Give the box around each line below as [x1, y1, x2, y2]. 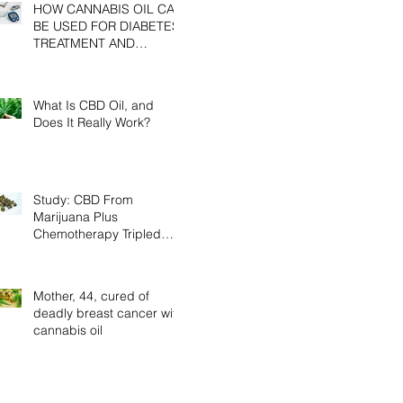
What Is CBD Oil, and [33, 97, 154, 113]
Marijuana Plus [33, 209, 118, 225]
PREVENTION [33, 52, 112, 68]
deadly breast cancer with [33, 305, 184, 321]
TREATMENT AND [33, 35, 135, 51]
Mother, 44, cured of [33, 288, 149, 304]
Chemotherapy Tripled [33, 226, 161, 242]
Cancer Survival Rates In [33, 243, 175, 259]
